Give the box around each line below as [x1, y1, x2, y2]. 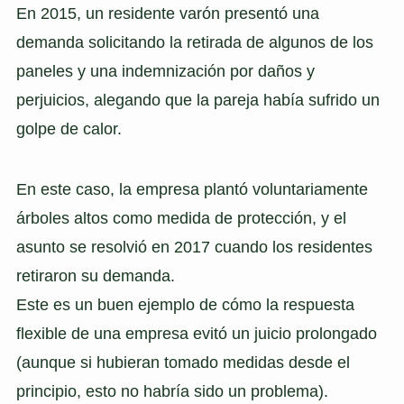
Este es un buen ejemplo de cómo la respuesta [15, 296, 354, 315]
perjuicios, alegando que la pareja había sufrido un [15, 90, 380, 109]
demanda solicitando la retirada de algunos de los [15, 32, 373, 51]
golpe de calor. [15, 119, 122, 138]
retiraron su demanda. [15, 267, 175, 286]
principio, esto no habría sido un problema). [15, 382, 328, 401]
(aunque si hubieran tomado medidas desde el [15, 353, 350, 372]
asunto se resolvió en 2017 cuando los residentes [15, 238, 372, 257]
